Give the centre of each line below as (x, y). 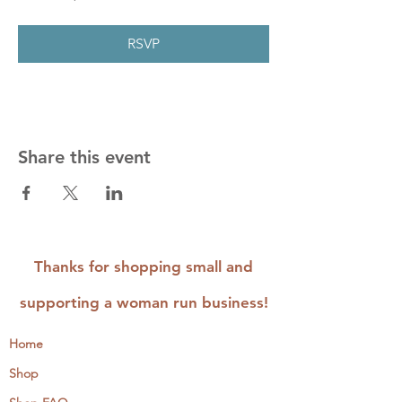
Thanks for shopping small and (144, 267)
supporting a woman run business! (144, 302)
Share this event (84, 157)
